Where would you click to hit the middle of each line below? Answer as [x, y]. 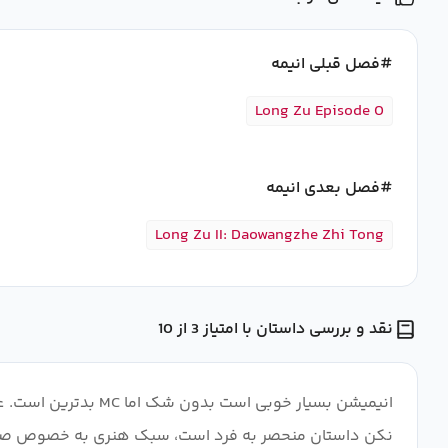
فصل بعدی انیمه [323, 188]
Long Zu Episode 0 [319, 111]
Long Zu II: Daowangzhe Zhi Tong [269, 235]
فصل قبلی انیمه [325, 64]
